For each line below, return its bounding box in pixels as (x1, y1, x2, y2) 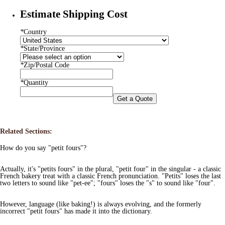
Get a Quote (117, 94, 153, 102)
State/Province (24, 44, 65, 52)
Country (24, 28, 47, 36)
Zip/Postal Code (24, 61, 69, 69)
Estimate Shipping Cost (20, 8, 128, 21)
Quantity (24, 78, 48, 86)
